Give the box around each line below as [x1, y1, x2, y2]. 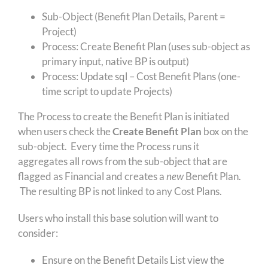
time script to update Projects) [41, 85, 172, 98]
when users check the [17, 125, 112, 138]
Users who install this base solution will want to [17, 212, 218, 225]
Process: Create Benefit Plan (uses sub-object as [41, 40, 250, 53]
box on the [201, 125, 248, 138]
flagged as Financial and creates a [17, 170, 166, 183]
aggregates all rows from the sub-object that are [17, 155, 227, 168]
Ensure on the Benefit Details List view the [41, 254, 224, 267]
